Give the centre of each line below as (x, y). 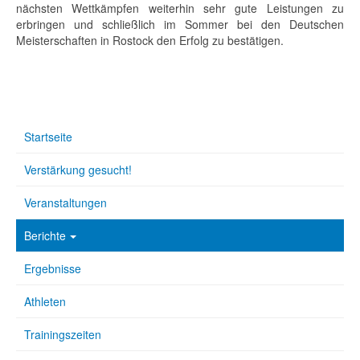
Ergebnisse (53, 269)
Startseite (48, 137)
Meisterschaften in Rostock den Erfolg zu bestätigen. (150, 41)
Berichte (45, 236)
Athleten (45, 302)
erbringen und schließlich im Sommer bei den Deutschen (180, 25)
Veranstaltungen (65, 203)
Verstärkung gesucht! (78, 170)
